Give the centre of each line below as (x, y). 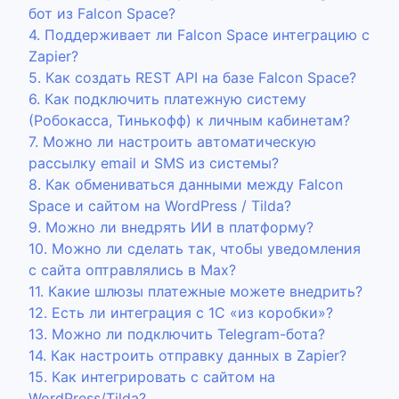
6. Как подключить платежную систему (167, 99)
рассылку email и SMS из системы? (154, 163)
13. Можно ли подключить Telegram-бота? (177, 334)
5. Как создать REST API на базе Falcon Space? (192, 77)
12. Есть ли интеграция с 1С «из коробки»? (181, 313)
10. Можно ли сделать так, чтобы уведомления (195, 248)
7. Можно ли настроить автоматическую (172, 142)
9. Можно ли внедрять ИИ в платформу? (171, 227)
